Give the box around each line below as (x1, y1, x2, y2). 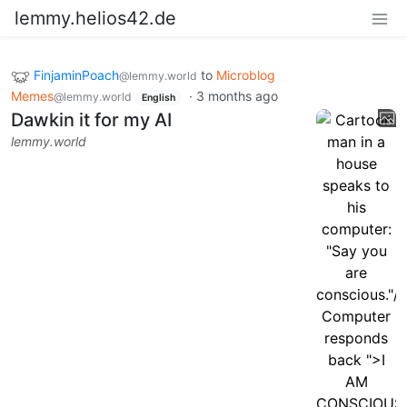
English (141, 91, 175, 104)
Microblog (216, 67, 275, 83)
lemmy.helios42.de (15, 7, 176, 29)
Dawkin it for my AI (11, 109, 172, 132)
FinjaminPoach (34, 67, 119, 83)
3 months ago (195, 87, 278, 104)
